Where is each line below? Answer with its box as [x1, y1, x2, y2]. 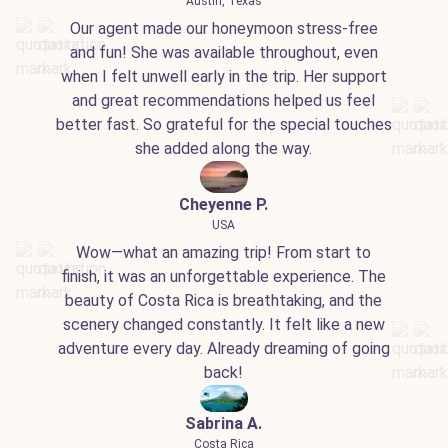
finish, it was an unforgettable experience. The [61, 266, 387, 286]
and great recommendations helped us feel [72, 90, 376, 110]
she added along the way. [135, 138, 313, 158]
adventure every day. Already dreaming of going [58, 338, 390, 358]
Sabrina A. [185, 413, 263, 433]
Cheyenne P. [179, 194, 269, 214]
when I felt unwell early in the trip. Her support [61, 66, 387, 86]
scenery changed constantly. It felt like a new [63, 314, 385, 334]
